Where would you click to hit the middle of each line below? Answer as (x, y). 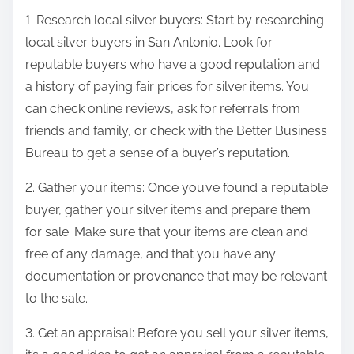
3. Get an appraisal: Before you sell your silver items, (177, 333)
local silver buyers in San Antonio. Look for (149, 43)
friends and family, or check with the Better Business (176, 131)
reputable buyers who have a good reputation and (173, 65)
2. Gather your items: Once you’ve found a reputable (177, 188)
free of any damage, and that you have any (151, 254)
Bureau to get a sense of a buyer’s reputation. (158, 153)
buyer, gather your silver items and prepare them (168, 210)
